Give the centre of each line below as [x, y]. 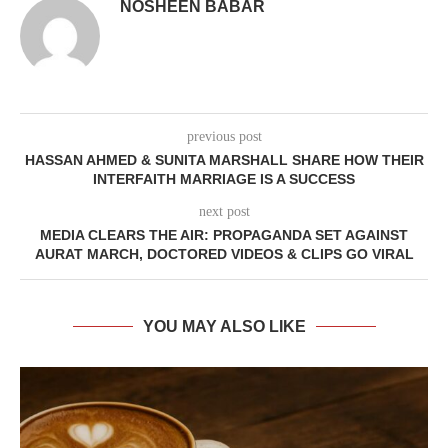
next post [224, 211]
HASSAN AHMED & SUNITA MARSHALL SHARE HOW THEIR [224, 160]
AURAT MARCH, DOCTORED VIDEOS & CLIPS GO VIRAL [224, 254]
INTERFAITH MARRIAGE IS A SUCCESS [224, 179]
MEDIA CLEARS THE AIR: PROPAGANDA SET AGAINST [224, 235]
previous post [224, 136]
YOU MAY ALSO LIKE [224, 326]
